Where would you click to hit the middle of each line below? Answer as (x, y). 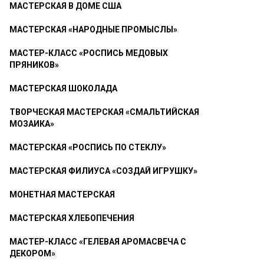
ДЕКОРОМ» (32, 253)
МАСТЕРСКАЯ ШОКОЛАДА (63, 88)
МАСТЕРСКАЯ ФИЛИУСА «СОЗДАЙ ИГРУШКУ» (103, 171)
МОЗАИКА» (32, 124)
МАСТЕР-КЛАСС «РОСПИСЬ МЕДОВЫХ (89, 53)
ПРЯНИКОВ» (34, 65)
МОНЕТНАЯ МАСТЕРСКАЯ (62, 194)
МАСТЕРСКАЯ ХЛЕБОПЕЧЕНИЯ (72, 218)
